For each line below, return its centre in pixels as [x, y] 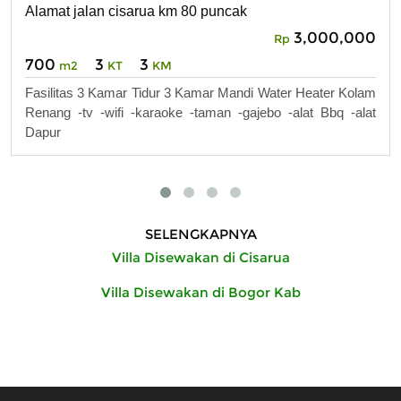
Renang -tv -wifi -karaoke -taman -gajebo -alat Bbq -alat [200, 113]
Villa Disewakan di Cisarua [200, 257]
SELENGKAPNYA [200, 234]
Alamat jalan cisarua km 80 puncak [136, 12]
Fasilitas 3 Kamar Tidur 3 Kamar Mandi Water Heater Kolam [200, 93]
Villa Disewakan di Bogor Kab [200, 292]
